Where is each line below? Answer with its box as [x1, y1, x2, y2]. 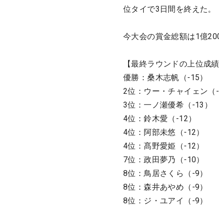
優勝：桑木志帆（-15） [123, 72, 208, 82]
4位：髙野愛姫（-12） [123, 141, 204, 151]
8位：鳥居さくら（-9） [123, 168, 208, 178]
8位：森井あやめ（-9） [123, 182, 208, 192]
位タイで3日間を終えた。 [123, 4, 216, 14]
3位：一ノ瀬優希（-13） [123, 100, 213, 109]
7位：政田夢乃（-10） [123, 154, 204, 164]
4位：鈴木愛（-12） [123, 113, 197, 123]
